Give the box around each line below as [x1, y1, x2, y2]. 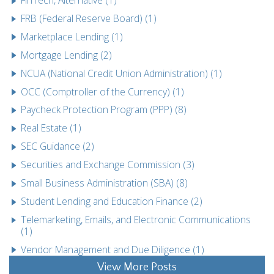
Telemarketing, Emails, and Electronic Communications [21, 212, 251, 226]
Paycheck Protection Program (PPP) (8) [21, 103, 187, 117]
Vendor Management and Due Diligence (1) [21, 242, 205, 256]
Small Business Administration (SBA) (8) [21, 176, 188, 190]
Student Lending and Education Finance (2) [21, 194, 203, 208]
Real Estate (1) [21, 121, 82, 135]
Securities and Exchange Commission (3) [21, 158, 195, 172]
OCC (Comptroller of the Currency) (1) [21, 84, 185, 98]
